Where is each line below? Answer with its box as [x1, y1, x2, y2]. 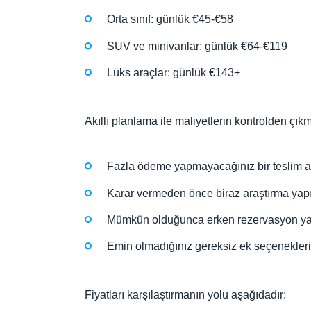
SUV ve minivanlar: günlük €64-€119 [107, 40, 287, 52]
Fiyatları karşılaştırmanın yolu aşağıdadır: [85, 289, 286, 301]
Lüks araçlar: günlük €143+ [107, 66, 240, 78]
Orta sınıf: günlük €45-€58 [107, 13, 233, 26]
